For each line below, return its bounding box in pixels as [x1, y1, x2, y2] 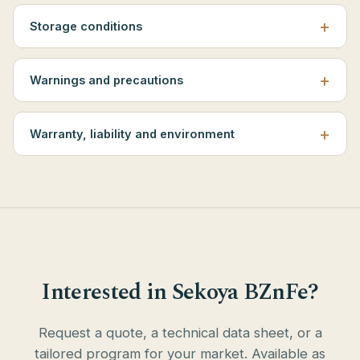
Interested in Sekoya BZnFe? [41, 275, 319, 309]
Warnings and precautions [30, 73, 183, 87]
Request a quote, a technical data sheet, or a [38, 325, 322, 341]
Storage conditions [30, 19, 142, 33]
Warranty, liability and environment [30, 127, 235, 141]
